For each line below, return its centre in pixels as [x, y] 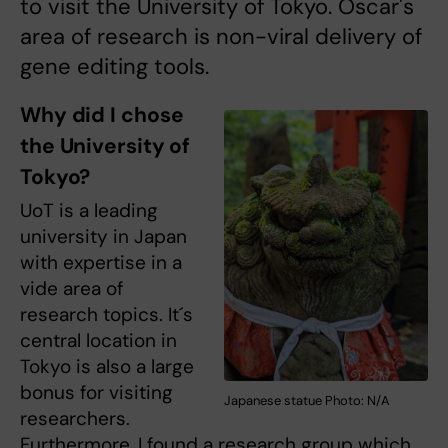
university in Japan [103, 237]
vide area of [71, 289]
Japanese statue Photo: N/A [307, 401]
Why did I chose [102, 115]
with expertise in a [101, 263]
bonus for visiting [96, 393]
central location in [98, 341]
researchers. [75, 419]
